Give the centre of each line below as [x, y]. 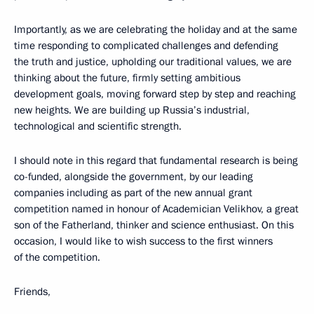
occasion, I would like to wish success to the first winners [143, 241]
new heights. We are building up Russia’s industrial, [132, 110]
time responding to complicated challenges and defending [146, 46]
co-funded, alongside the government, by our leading [134, 177]
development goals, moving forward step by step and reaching [155, 94]
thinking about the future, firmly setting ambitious [127, 78]
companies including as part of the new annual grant [133, 193]
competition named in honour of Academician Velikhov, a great [156, 209]
